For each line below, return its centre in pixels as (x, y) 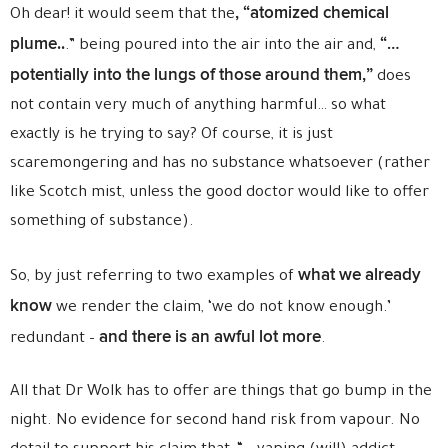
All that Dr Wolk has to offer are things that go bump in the (221, 392)
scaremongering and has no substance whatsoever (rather (220, 164)
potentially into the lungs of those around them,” (193, 75)
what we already (359, 275)
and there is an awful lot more (210, 337)
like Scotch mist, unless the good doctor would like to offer (219, 193)
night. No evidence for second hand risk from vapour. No (215, 421)
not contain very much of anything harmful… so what (198, 106)
